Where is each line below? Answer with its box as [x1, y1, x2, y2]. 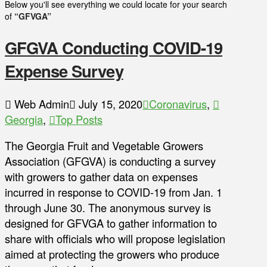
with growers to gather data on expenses [5, 169, 198, 185]
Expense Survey [5, 59, 123, 83]
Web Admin [11, 95, 69, 111]
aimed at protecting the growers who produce [5, 246, 219, 262]
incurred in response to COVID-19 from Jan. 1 [5, 184, 222, 200]
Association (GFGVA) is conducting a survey [5, 153, 216, 169]
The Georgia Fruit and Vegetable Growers [5, 138, 203, 154]
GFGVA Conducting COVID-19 [5, 36, 223, 60]
